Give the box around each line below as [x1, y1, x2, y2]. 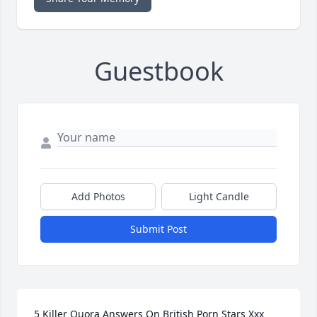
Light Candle [189, 190, 249, 204]
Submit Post [130, 222, 187, 236]
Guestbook [93, 54, 224, 89]
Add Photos [71, 190, 125, 204]
